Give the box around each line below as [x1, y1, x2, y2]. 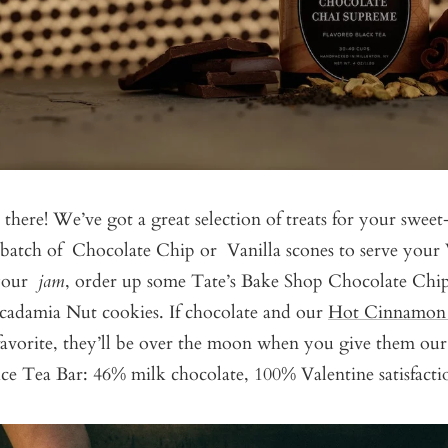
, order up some [65, 269, 191, 295]
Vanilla [227, 238, 281, 264]
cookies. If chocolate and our [97, 300, 328, 326]
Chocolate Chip [72, 238, 195, 264]
